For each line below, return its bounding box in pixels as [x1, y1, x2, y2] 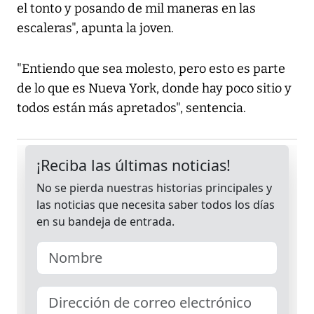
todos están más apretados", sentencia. [17, 100, 246, 116]
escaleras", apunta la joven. [17, 20, 174, 36]
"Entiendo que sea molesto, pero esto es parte [17, 61, 285, 77]
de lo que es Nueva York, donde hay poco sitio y [17, 81, 292, 97]
